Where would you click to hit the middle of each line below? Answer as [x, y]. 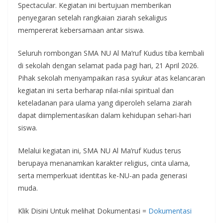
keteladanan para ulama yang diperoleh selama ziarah [105, 103]
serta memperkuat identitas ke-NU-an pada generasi [103, 175]
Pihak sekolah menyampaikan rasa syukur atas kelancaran [111, 78]
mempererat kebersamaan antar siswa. [81, 30]
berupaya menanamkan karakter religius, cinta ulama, [104, 163]
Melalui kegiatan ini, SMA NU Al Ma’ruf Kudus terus [100, 150]
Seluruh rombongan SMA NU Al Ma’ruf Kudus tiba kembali [111, 53]
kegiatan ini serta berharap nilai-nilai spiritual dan [96, 90]
